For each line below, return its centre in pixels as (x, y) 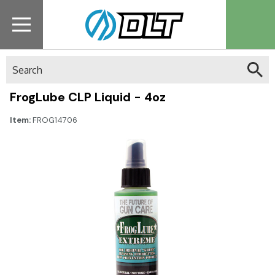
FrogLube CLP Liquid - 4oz (88, 97)
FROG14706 (55, 120)
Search (21, 62)
